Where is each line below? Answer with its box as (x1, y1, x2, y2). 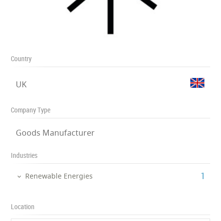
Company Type (11, 105, 51, 114)
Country (11, 54, 32, 63)
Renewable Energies (25, 171, 93, 181)
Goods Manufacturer (16, 127, 95, 138)
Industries (11, 150, 38, 160)
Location (11, 201, 35, 211)
